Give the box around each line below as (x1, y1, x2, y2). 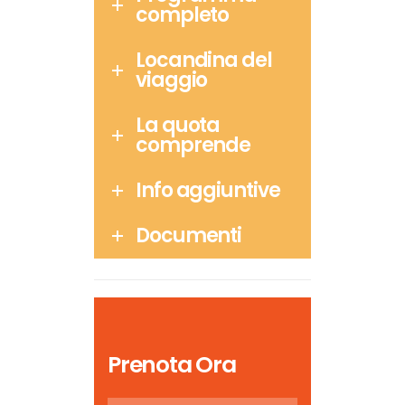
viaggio (136, 65, 208, 94)
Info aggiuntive (136, 175, 280, 204)
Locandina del (136, 45, 272, 74)
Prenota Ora (108, 348, 236, 381)
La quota (136, 110, 221, 139)
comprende (136, 130, 251, 159)
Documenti (136, 221, 242, 250)
